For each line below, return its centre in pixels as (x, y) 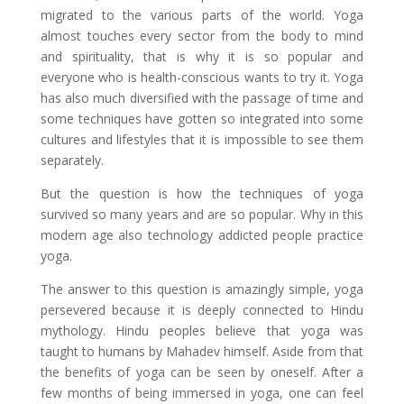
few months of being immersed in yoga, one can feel (202, 393)
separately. (72, 160)
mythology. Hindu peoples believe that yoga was (202, 331)
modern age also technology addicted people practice (202, 235)
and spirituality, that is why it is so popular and (202, 56)
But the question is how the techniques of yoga (202, 193)
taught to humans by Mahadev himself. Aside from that (202, 351)
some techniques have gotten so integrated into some (202, 119)
